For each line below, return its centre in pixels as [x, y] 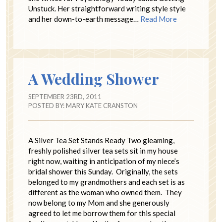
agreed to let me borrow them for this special [102, 213]
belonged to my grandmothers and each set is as [107, 182]
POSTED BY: [47, 106]
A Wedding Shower [94, 79]
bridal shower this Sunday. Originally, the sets [103, 172]
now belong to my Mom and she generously [99, 203]
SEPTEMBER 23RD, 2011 [65, 97]
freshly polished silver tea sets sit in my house [103, 151]
